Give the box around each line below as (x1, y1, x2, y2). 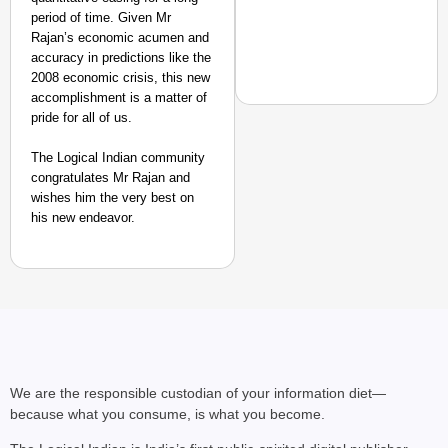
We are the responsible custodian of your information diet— (10, 385, 386, 401)
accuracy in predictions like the (31, 50, 211, 65)
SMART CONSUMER (306, 146, 424, 160)
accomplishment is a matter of (31, 90, 207, 105)
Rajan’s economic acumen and (31, 30, 209, 45)
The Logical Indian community (31, 150, 205, 165)
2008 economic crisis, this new (31, 70, 210, 85)
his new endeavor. (31, 210, 135, 225)
